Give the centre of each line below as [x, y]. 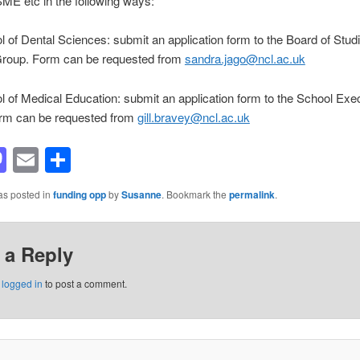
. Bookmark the [195, 194]
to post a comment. [84, 284]
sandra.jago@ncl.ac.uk [245, 59]
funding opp [79, 195]
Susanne [141, 195]
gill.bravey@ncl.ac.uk [193, 117]
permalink [252, 195]
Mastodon [63, 160]
